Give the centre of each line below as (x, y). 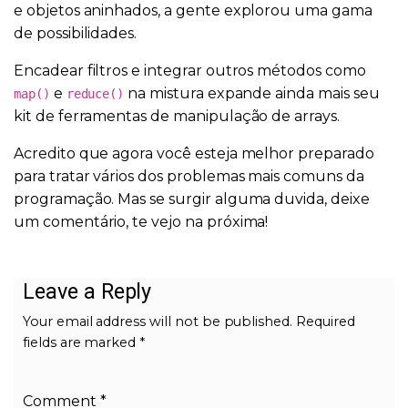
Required (326, 321)
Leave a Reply (87, 291)
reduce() (95, 93)
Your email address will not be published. (158, 321)
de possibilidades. (76, 33)
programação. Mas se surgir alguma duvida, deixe (192, 199)
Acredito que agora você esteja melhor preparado (194, 153)
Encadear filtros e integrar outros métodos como (190, 70)
